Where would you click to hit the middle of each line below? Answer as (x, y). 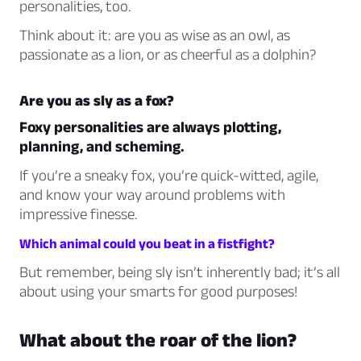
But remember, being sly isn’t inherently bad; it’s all (180, 272)
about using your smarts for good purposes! (158, 292)
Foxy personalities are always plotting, (150, 127)
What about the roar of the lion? (158, 340)
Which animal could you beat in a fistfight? (147, 244)
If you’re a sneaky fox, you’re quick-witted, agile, (169, 176)
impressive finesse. (78, 214)
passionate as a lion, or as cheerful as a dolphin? (168, 55)
